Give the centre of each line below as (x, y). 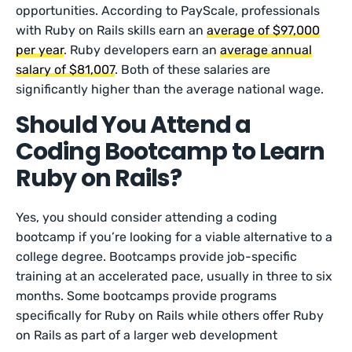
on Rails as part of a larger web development (147, 335)
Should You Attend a (133, 125)
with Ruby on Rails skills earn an (112, 30)
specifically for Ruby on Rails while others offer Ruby (170, 315)
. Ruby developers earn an (142, 50)
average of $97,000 (264, 30)
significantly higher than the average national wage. (172, 89)
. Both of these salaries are (193, 70)
